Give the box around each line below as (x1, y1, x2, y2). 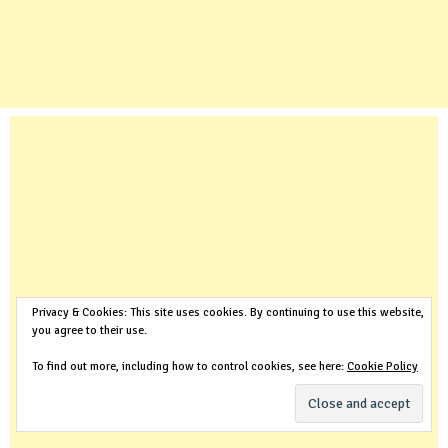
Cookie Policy (347, 359, 418, 374)
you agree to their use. (32, 323, 147, 338)
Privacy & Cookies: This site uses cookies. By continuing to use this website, (32, 305, 424, 320)
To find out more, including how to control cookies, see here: (32, 359, 347, 374)
